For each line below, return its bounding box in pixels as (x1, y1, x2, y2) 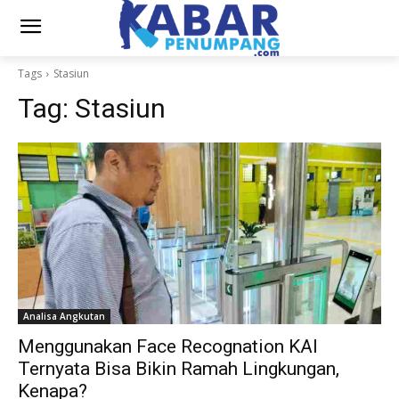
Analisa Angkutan (23, 309, 105, 322)
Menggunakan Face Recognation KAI (18, 335, 318, 357)
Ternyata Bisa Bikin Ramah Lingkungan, (18, 357, 339, 379)
